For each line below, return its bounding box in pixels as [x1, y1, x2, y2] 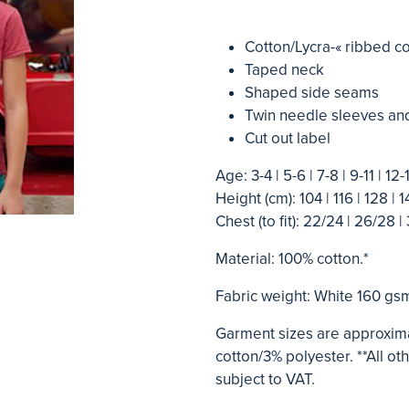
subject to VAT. [215, 370, 315, 389]
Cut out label [245, 129, 330, 148]
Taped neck [245, 60, 324, 79]
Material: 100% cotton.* [215, 249, 369, 268]
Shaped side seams [245, 83, 379, 102]
